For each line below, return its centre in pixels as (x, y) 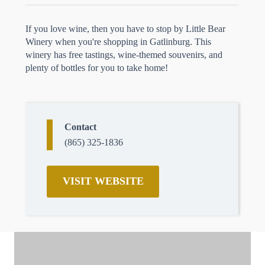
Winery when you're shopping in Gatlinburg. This (118, 42)
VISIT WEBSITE (103, 181)
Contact (80, 127)
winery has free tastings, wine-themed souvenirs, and (124, 55)
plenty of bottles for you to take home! (97, 68)
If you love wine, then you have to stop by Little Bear (125, 29)
